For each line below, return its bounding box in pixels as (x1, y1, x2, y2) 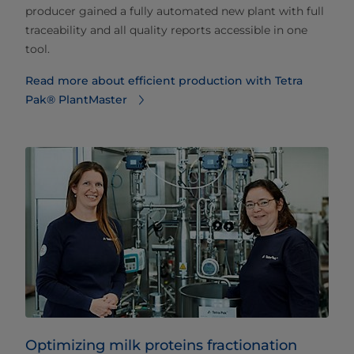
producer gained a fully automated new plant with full (25, 4, 324, 19)
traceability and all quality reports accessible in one (25, 23, 307, 38)
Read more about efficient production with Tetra (25, 73, 303, 88)
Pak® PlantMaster (25, 92, 127, 107)
